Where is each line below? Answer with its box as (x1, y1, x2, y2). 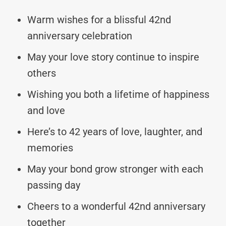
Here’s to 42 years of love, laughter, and (27, 125, 202, 138)
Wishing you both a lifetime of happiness (27, 88, 209, 100)
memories (27, 141, 73, 154)
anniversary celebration (27, 29, 132, 42)
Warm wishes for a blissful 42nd (27, 13, 171, 26)
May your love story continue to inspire (27, 50, 199, 63)
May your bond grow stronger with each (27, 162, 203, 175)
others (27, 67, 56, 79)
